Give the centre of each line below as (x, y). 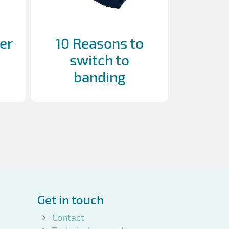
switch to (99, 60)
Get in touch (71, 199)
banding (99, 76)
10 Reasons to (99, 43)
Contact (68, 217)
